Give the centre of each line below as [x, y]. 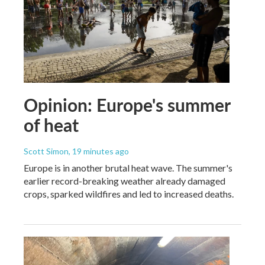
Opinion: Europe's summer [127, 104]
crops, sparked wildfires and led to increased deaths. [129, 193]
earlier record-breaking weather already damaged [125, 180]
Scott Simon [46, 151]
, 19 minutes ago [99, 151]
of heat [51, 125]
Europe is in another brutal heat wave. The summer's [128, 167]
